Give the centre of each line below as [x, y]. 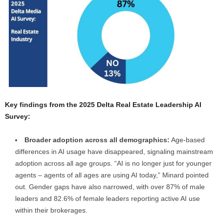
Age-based [187, 140]
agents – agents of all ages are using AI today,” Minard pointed [112, 175]
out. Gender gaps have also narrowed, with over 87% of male [110, 186]
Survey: [18, 116]
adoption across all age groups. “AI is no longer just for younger [113, 163]
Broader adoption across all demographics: [97, 140]
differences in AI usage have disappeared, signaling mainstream [114, 151]
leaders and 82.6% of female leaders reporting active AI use [108, 198]
